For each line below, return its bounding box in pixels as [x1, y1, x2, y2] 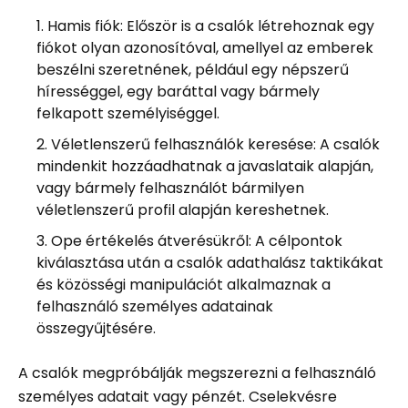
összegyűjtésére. [36, 317, 156, 339]
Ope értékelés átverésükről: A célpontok [51, 229, 342, 251]
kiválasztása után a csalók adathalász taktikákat [36, 251, 383, 273]
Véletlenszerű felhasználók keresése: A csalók [51, 133, 380, 155]
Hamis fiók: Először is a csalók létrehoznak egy [47, 15, 374, 36]
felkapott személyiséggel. [36, 102, 223, 124]
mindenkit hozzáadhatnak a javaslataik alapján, [36, 155, 373, 177]
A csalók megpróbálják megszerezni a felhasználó [18, 362, 376, 383]
